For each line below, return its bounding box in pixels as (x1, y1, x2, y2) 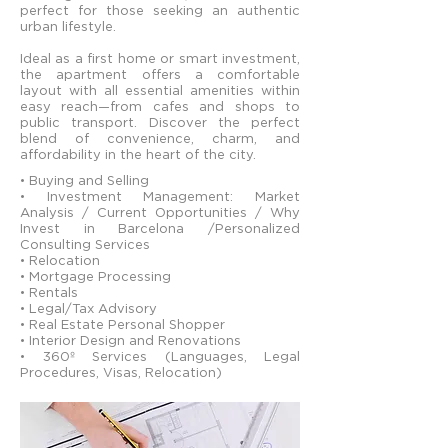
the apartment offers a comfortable (20, 67, 300, 81)
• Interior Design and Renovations (20, 333, 241, 347)
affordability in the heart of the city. (20, 147, 256, 161)
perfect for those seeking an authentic (20, 3, 300, 17)
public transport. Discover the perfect (20, 115, 300, 129)
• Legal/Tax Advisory (20, 301, 157, 315)
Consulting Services (20, 237, 150, 251)
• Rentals (20, 285, 78, 299)
